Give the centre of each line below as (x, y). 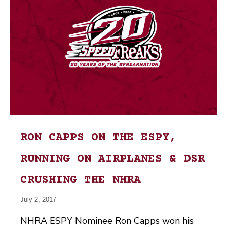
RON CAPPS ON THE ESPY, (98, 138)
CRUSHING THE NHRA (81, 180)
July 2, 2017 (38, 199)
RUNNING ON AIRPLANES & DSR (112, 159)
